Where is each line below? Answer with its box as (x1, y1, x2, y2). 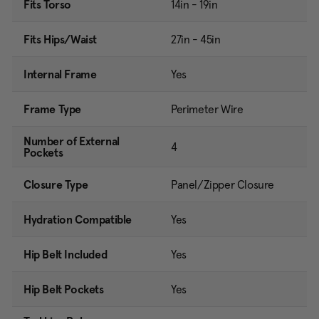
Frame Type (23, 102, 81, 117)
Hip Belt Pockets (23, 282, 104, 297)
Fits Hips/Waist (23, 32, 97, 47)
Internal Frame (23, 67, 97, 82)
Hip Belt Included (23, 247, 108, 262)
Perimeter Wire (171, 102, 244, 117)
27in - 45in (171, 32, 221, 47)
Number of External (23, 134, 120, 149)
